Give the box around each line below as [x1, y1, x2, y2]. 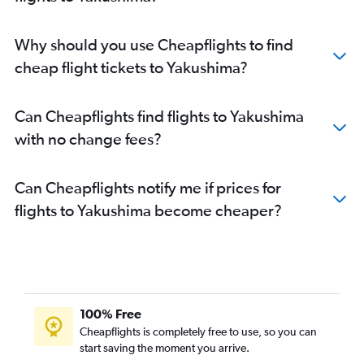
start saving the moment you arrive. [80, 341, 249, 354]
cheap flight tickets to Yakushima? [15, 58, 248, 76]
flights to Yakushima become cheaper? [15, 201, 282, 219]
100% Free [80, 306, 141, 321]
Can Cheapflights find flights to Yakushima [15, 106, 304, 125]
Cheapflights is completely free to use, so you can [80, 325, 317, 338]
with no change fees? [15, 129, 162, 148]
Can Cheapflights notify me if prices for [15, 178, 281, 197]
